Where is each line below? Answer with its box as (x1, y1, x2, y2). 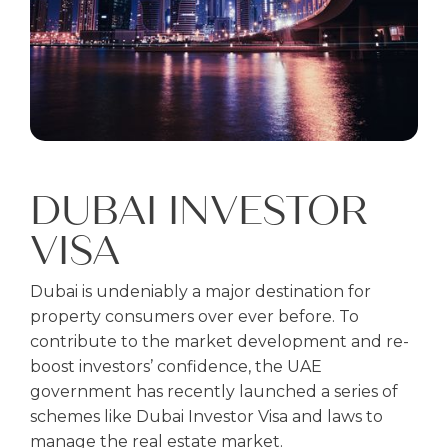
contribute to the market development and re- (30, 332, 409, 351)
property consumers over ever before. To (30, 307, 359, 326)
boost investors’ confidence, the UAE (30, 357, 322, 376)
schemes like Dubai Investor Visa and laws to (30, 407, 383, 426)
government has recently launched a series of (30, 382, 398, 401)
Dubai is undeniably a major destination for (30, 282, 371, 301)
